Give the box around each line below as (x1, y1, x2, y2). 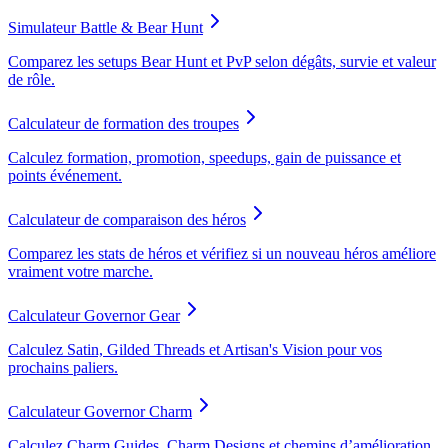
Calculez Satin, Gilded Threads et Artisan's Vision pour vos (8, 340, 382, 358)
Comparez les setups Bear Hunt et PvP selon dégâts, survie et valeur (8, 52, 436, 70)
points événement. (8, 166, 122, 184)
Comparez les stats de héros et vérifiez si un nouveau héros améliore (8, 244, 436, 262)
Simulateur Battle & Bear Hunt (8, 18, 203, 36)
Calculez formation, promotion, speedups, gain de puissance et (8, 148, 401, 166)
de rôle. (8, 70, 55, 88)
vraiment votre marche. (8, 262, 153, 280)
